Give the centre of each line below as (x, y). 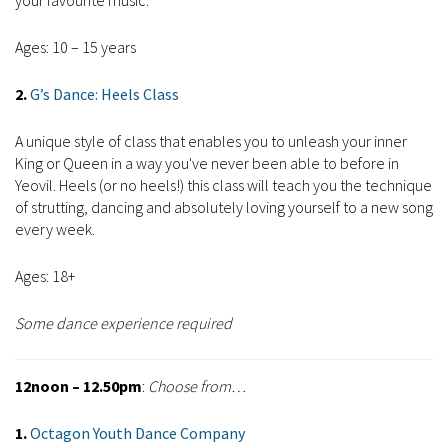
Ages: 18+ (46, 276)
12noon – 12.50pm (78, 386)
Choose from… (195, 386)
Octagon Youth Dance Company (137, 433)
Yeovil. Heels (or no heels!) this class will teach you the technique (223, 185)
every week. (55, 229)
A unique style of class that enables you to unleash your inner (211, 141)
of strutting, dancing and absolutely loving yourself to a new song (224, 207)
